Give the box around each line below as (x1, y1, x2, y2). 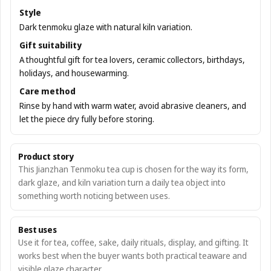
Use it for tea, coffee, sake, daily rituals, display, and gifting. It (18, 237, 249, 248)
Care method (19, 85, 76, 97)
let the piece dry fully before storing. (19, 113, 154, 125)
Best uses (18, 224, 57, 235)
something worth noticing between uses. (18, 190, 170, 201)
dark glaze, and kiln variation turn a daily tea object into (18, 177, 226, 188)
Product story (18, 151, 74, 162)
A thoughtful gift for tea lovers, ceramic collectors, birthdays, (19, 54, 245, 65)
